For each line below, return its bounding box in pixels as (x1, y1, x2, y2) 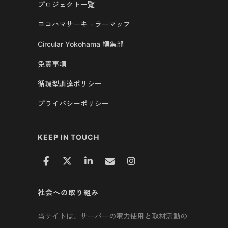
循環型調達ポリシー (38, 79, 102, 89)
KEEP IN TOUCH (38, 133, 99, 142)
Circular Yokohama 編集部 (38, 40, 124, 49)
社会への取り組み (38, 188, 99, 197)
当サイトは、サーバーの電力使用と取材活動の (38, 212, 187, 221)
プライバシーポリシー (38, 99, 109, 108)
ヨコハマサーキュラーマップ (38, 20, 130, 29)
